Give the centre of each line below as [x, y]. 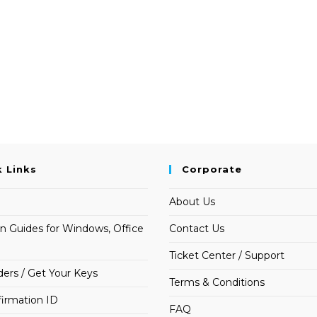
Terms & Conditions [217, 283]
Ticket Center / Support [227, 256]
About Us [192, 202]
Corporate [212, 169]
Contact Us [197, 229]
